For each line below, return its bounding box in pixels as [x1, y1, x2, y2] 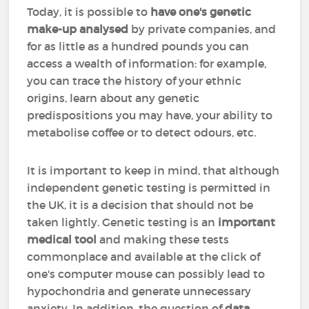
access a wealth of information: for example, [27, 57, 267, 70]
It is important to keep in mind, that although [27, 163, 280, 177]
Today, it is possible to [27, 5, 151, 19]
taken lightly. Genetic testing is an [27, 215, 219, 229]
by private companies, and [128, 22, 277, 36]
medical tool [27, 232, 97, 246]
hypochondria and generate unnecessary [27, 284, 252, 298]
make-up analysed [27, 22, 129, 36]
